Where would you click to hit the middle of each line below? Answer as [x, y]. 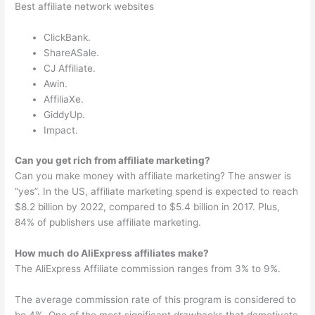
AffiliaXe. [64, 99]
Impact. [61, 130]
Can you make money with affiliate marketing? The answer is [153, 175]
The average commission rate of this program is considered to [156, 299]
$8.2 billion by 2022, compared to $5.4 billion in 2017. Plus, [148, 206]
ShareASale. [72, 53]
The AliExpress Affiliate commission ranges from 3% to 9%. [148, 268]
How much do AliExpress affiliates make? [112, 253]
